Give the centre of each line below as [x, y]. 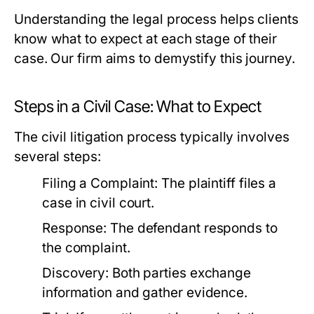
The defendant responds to [192, 228]
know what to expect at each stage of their [146, 39]
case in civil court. [98, 203]
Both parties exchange [180, 273]
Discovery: [76, 273]
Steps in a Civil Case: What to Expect [138, 107]
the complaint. [86, 248]
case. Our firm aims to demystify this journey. [155, 59]
